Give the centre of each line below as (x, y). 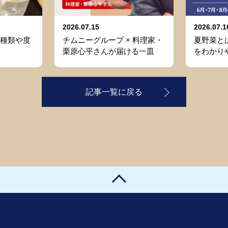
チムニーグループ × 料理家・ (113, 40)
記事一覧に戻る (114, 92)
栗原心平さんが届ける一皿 (108, 51)
